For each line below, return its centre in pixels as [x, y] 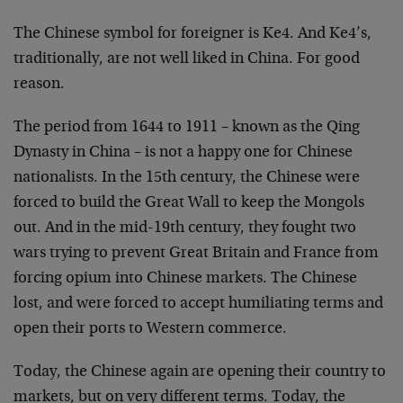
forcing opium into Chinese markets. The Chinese [185, 279]
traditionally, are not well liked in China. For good [187, 59]
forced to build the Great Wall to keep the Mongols [189, 203]
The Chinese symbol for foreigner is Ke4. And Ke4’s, [193, 34]
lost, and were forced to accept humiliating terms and [198, 304]
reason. [39, 85]
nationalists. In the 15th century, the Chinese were [187, 178]
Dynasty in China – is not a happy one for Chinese [183, 153]
